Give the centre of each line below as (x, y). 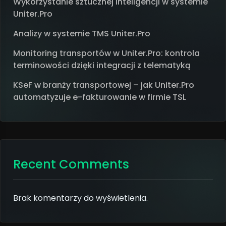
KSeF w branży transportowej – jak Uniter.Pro (104, 85)
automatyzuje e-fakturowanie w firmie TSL (100, 97)
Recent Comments (71, 164)
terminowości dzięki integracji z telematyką (102, 65)
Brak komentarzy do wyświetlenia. (80, 198)
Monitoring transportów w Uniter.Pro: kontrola (106, 53)
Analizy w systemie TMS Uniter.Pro (82, 33)
